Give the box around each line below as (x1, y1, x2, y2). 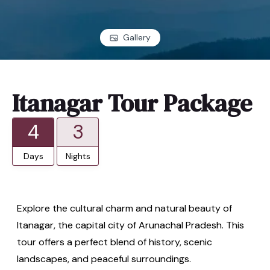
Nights (65, 150, 90, 162)
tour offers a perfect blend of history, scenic (17, 235, 212, 248)
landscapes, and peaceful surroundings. (17, 252, 191, 265)
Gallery (123, 32, 151, 43)
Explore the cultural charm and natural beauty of (17, 201, 232, 215)
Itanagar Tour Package (12, 86, 252, 119)
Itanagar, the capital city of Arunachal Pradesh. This (17, 218, 244, 231)
